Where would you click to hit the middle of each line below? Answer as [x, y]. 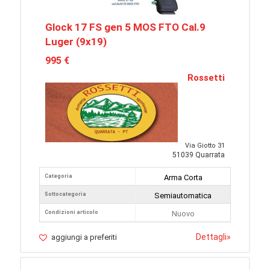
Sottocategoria [65, 194]
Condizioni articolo [71, 212]
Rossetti [206, 78]
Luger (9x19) [76, 42]
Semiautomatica [183, 196]
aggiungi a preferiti [84, 237]
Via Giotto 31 [205, 146]
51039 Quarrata [199, 155]
